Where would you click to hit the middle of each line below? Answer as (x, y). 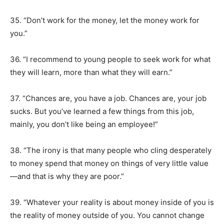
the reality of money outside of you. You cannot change (107, 215)
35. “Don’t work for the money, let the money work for (105, 20)
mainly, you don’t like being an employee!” (84, 124)
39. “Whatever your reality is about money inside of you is (112, 202)
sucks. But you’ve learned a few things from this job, (102, 111)
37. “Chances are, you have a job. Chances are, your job (108, 98)
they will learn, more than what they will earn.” (91, 72)
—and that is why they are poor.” (67, 176)
